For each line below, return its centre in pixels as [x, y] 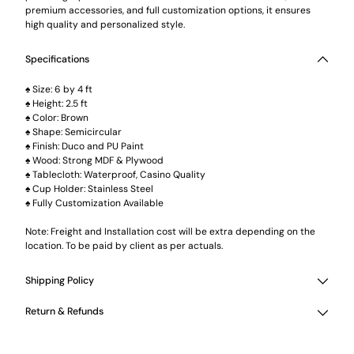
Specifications [57, 60]
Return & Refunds [64, 312]
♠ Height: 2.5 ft [56, 103]
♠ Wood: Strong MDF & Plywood [94, 160]
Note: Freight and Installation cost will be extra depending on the [170, 231]
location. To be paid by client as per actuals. [124, 245]
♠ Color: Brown [57, 117]
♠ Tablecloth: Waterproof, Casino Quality [115, 174]
